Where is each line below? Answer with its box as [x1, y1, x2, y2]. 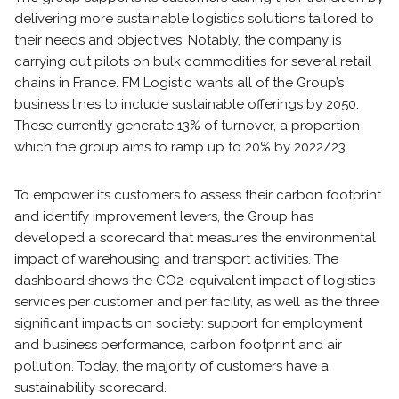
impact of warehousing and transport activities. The [14, 251, 338, 267]
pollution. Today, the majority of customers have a [14, 358, 329, 374]
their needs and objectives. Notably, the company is [14, 32, 341, 48]
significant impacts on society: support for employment [14, 315, 362, 331]
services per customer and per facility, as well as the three [14, 294, 379, 310]
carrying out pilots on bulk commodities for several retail [14, 53, 371, 69]
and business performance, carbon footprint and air [14, 337, 342, 353]
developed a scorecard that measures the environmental [14, 230, 376, 246]
